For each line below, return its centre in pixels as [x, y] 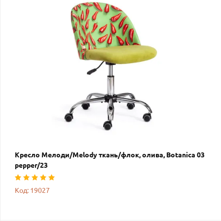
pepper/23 [31, 165]
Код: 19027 [32, 190]
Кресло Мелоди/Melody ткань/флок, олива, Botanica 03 [110, 155]
